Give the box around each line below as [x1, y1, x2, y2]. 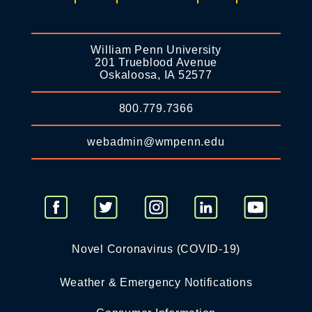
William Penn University [91, 44, 221, 56]
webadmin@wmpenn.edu [87, 136, 225, 148]
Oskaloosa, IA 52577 [100, 69, 212, 81]
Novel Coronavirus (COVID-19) [72, 243, 240, 256]
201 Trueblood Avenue [95, 56, 217, 69]
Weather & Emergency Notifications [59, 276, 253, 289]
